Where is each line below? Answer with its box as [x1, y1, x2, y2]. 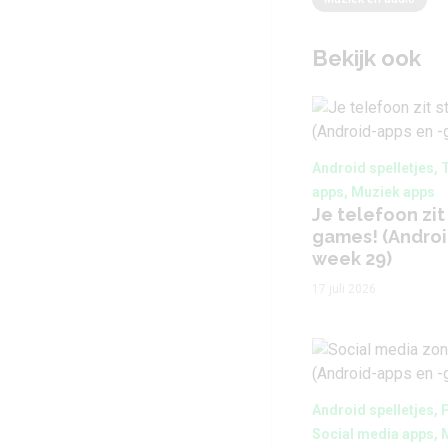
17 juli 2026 [312, 282, 376, 296]
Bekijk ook [312, 45, 421, 71]
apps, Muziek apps [312, 184, 435, 200]
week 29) [312, 248, 392, 269]
